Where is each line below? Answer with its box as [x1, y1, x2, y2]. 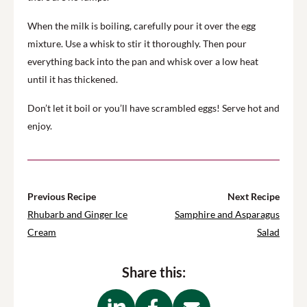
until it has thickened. [27, 73, 118, 85]
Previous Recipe [27, 191, 96, 202]
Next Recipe [228, 191, 280, 202]
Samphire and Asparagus [175, 208, 280, 220]
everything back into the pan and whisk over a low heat [27, 56, 258, 67]
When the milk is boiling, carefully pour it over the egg [27, 20, 256, 32]
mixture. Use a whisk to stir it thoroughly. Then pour [27, 38, 247, 49]
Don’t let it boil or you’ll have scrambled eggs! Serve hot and [27, 102, 280, 114]
